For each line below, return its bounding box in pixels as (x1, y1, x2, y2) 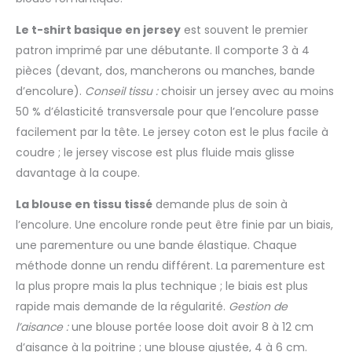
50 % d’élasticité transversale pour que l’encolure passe (16, 104, 319, 120)
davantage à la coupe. (16, 165, 140, 181)
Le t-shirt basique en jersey (16, 22, 181, 38)
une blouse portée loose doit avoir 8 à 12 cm (68, 319, 313, 335)
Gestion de (229, 299, 288, 315)
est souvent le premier (181, 22, 308, 38)
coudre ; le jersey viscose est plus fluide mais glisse (16, 145, 295, 161)
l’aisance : (16, 319, 68, 335)
